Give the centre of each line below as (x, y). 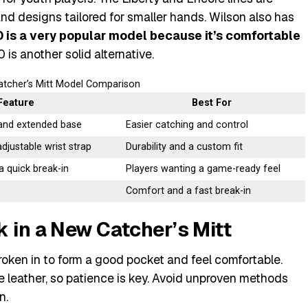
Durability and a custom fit (185, 147)
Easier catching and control (187, 125)
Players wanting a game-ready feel (203, 169)
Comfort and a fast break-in (189, 191)
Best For (212, 103)
